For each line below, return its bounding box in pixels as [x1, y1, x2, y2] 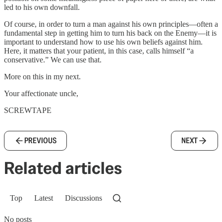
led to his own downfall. [4, 2, 80, 11]
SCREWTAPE [4, 106, 52, 114]
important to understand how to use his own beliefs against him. [4, 37, 203, 46]
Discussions [65, 193, 102, 202]
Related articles [4, 157, 122, 179]
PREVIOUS [24, 135, 56, 146]
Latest [34, 193, 53, 202]
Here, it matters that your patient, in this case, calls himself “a [4, 46, 194, 55]
